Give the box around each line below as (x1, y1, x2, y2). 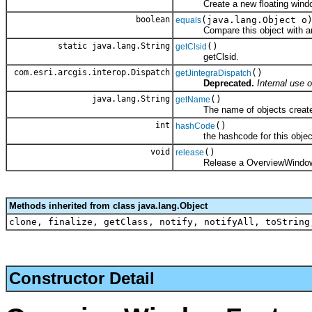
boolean (131, 15, 170, 25)
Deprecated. (203, 78, 254, 89)
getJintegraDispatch (175, 68, 251, 79)
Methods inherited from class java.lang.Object (9, 201, 208, 212)
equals (175, 15, 201, 26)
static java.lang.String (58, 41, 170, 52)
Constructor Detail (9, 269, 155, 288)
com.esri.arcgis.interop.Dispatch (9, 68, 170, 78)
